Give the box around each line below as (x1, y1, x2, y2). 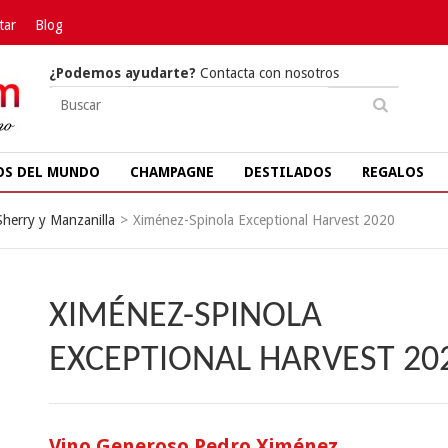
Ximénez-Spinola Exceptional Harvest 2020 (133, 212, 395, 228)
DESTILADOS (244, 164, 332, 180)
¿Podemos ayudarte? (49, 65, 196, 81)
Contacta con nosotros (196, 65, 339, 81)
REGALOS (362, 164, 424, 180)
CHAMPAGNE (130, 164, 214, 180)
